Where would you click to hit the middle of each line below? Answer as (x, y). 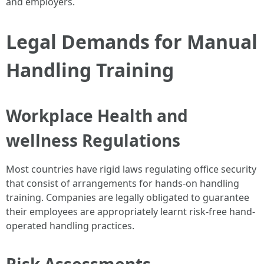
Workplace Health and (97, 115)
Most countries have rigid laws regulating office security (131, 169)
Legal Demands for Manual (132, 41)
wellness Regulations (93, 140)
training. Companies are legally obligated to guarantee (128, 197)
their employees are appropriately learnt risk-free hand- (131, 211)
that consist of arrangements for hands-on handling (123, 183)
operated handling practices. (70, 225)
